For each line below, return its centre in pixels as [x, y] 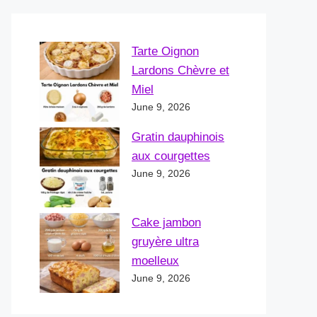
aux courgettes [171, 156]
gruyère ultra [165, 241]
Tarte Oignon [165, 51]
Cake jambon [166, 222]
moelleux [155, 260]
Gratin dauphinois [178, 137]
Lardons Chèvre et [180, 70]
